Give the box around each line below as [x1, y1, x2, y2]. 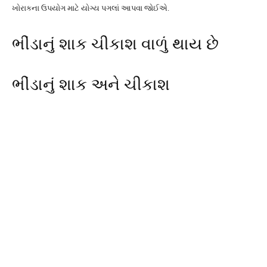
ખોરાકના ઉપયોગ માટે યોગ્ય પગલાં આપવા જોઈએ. [12, 4, 169, 13]
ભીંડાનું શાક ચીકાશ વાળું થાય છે [12, 35, 219, 53]
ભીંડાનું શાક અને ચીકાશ [12, 76, 170, 94]
